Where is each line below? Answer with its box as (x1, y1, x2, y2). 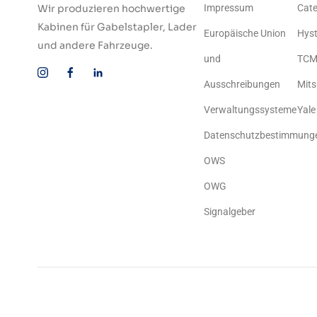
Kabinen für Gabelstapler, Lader (38, 21, 197, 34)
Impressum (204, 2, 254, 14)
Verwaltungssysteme (204, 104, 297, 116)
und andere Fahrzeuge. (38, 39, 153, 52)
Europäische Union (204, 28, 287, 40)
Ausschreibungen (204, 79, 281, 91)
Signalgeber (204, 206, 256, 218)
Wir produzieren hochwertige (38, 2, 185, 16)
